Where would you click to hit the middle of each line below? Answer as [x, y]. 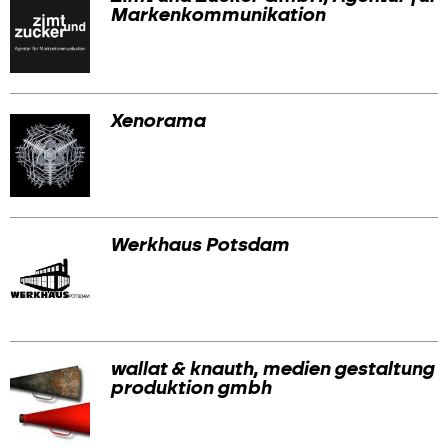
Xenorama [157, 121]
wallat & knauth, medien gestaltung [272, 370]
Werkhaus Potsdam [199, 245]
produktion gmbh [190, 389]
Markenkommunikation [217, 16]
